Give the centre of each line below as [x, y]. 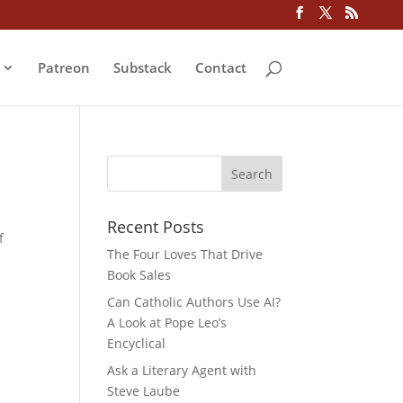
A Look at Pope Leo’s [167, 322]
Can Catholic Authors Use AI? [194, 302]
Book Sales [139, 275]
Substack [142, 67]
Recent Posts [156, 227]
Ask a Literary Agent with [182, 370]
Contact [220, 67]
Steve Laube [144, 391]
